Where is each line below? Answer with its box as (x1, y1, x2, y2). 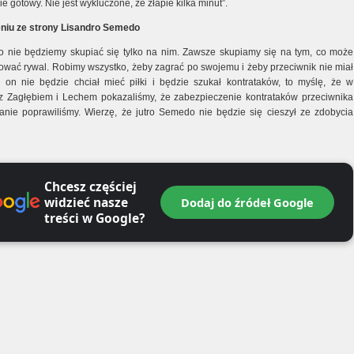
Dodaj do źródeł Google (181, 194, 314, 210)
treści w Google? (43, 209, 145, 227)
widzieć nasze (43, 194, 128, 211)
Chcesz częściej (43, 178, 137, 195)
